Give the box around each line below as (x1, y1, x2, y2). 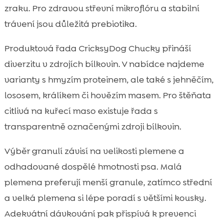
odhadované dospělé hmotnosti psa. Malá (4, 160, 182, 173)
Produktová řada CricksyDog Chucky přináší (4, 42, 191, 54)
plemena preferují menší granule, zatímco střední (4, 176, 212, 188)
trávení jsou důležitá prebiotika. (4, 18, 137, 30)
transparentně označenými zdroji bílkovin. (4, 120, 181, 132)
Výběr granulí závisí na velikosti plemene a (4, 145, 184, 157)
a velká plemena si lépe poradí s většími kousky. (4, 192, 206, 204)
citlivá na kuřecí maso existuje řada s (4, 105, 158, 117)
